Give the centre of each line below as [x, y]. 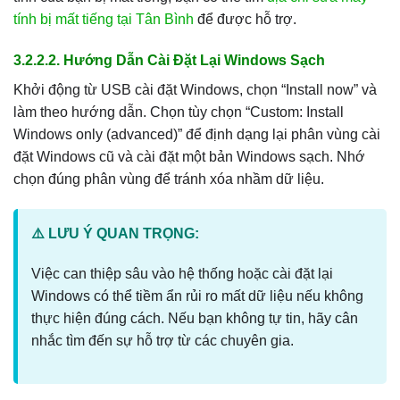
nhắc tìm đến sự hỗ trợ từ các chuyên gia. [162, 341]
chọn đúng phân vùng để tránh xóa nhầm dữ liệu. [169, 179]
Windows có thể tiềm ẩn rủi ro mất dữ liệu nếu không [197, 296]
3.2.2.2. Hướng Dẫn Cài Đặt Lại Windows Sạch [169, 60]
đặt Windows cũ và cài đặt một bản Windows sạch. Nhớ [189, 156]
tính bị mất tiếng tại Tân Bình [104, 19]
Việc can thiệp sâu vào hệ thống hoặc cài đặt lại [182, 274]
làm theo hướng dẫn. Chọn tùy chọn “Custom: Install [179, 112]
